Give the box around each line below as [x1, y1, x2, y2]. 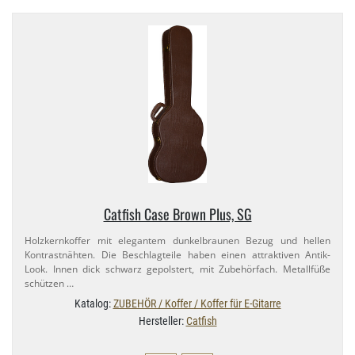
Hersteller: [138, 314, 186, 327]
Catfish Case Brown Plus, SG [103, 203, 252, 224]
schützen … [25, 276, 74, 290]
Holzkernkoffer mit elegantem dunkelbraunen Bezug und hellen [25, 233, 330, 247]
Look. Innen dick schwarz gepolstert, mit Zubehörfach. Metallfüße [25, 261, 330, 276]
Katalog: [74, 296, 113, 310]
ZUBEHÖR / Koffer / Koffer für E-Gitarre [113, 296, 281, 310]
